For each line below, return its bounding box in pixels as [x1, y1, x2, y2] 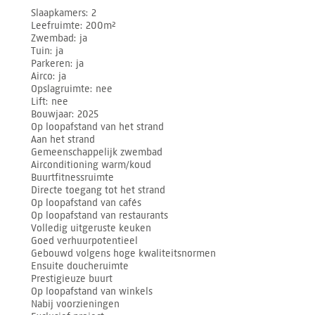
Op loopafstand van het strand [31, 120, 165, 133]
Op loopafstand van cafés [31, 196, 142, 209]
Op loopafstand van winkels [31, 285, 153, 297]
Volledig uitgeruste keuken [31, 221, 152, 234]
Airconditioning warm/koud [31, 158, 152, 171]
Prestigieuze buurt [31, 272, 113, 285]
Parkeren [31, 57, 71, 70]
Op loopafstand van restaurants [31, 209, 169, 221]
